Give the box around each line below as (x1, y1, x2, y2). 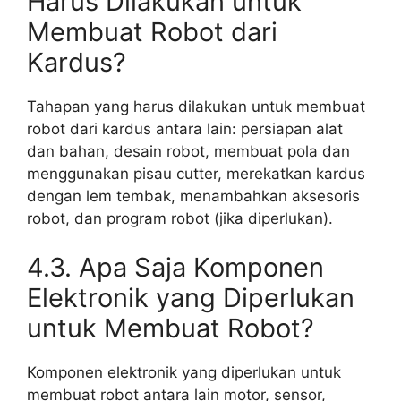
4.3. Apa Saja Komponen (27, 252, 324, 283)
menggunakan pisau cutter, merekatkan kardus (27, 164, 365, 183)
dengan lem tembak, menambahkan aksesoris (27, 186, 360, 205)
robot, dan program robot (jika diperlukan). (27, 209, 333, 227)
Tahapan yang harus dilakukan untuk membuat (27, 97, 365, 115)
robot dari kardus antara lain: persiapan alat (27, 119, 343, 138)
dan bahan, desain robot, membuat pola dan (27, 141, 350, 160)
